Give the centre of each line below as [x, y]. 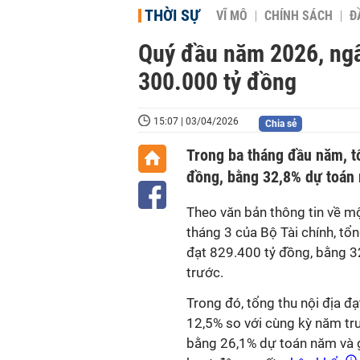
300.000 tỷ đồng [217, 82]
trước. [208, 272]
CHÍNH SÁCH [299, 16]
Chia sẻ [280, 124]
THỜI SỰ [172, 15]
